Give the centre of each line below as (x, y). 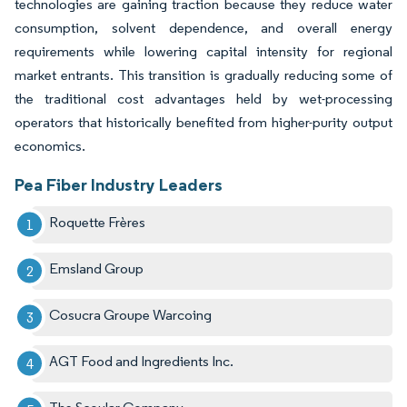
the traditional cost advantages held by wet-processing (203, 98)
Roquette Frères (98, 222)
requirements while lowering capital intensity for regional (203, 51)
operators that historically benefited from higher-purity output (203, 122)
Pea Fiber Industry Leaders (119, 184)
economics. (50, 145)
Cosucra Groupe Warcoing (131, 314)
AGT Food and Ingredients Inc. (142, 361)
